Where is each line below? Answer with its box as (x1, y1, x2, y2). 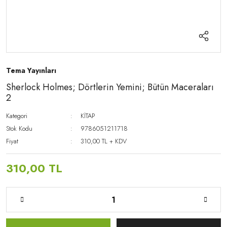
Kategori (6, 111, 27, 121)
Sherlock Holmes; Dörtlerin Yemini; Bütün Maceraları (6, 81, 214, 94)
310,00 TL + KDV (81, 136, 127, 146)
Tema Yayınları (6, 65, 56, 75)
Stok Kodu (6, 124, 32, 133)
